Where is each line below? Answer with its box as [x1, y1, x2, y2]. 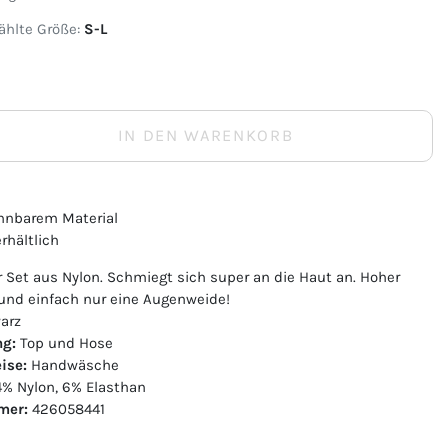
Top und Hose [16, 334, 113, 352]
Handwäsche [27, 356, 119, 374]
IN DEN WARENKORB [117, 126, 294, 145]
